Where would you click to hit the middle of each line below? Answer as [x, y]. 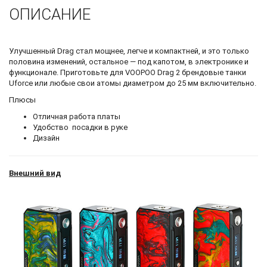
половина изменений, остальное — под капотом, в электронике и [129, 61]
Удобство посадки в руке [80, 127]
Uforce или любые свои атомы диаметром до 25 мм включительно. [133, 83]
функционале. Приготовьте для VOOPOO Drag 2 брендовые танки [128, 72]
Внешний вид [35, 173]
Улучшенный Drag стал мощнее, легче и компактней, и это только [129, 51]
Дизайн [46, 138]
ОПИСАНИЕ [50, 14]
